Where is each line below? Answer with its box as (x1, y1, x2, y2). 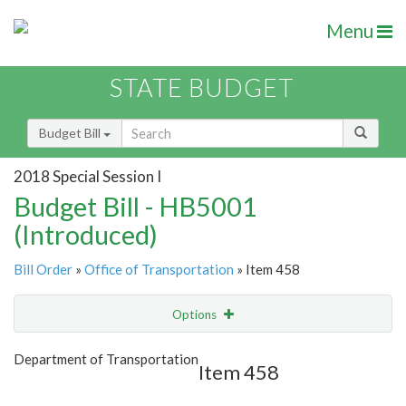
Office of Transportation (84, 261, 234, 278)
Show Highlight (105, 343, 189, 359)
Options (172, 307, 219, 323)
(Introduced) (14, 218, 158, 251)
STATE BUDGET (110, 72, 294, 103)
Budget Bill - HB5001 (14, 190, 257, 223)
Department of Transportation (14, 351, 198, 368)
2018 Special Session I (14, 166, 161, 186)
